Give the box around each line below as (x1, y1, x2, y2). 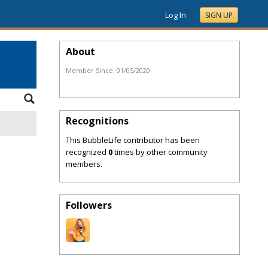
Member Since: (66, 66, 117, 75)
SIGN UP (205, 10, 233, 20)
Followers (66, 199, 112, 212)
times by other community (112, 147, 208, 157)
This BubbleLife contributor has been (66, 135, 200, 145)
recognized (66, 147, 108, 157)
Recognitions (66, 114, 129, 127)
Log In (165, 10, 186, 20)
